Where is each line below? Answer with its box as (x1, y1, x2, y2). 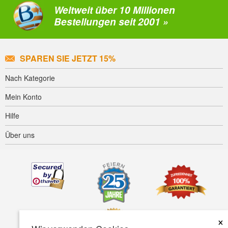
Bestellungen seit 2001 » (54, 14, 168, 29)
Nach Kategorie (5, 72, 55, 83)
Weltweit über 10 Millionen (54, 3, 175, 17)
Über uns (5, 129, 35, 140)
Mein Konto (5, 92, 42, 102)
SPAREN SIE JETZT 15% (20, 52, 116, 64)
